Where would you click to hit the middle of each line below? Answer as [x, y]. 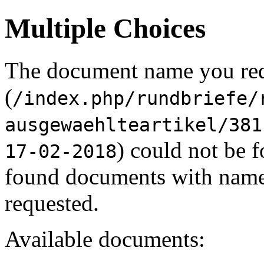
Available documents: [105, 239]
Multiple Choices [105, 29]
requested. [52, 203]
